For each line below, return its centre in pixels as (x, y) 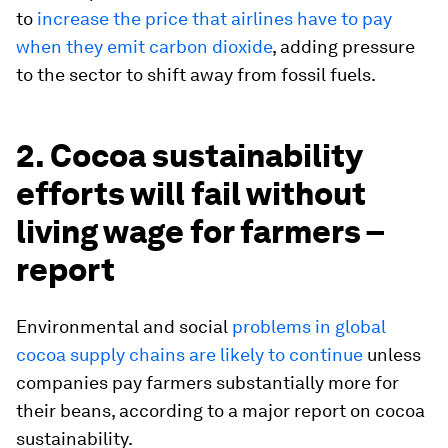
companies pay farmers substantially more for (207, 382)
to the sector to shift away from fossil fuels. (196, 74)
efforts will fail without (191, 193)
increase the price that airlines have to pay (214, 18)
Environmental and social (124, 326)
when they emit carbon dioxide (144, 46)
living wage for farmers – (200, 231)
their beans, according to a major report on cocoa (220, 410)
